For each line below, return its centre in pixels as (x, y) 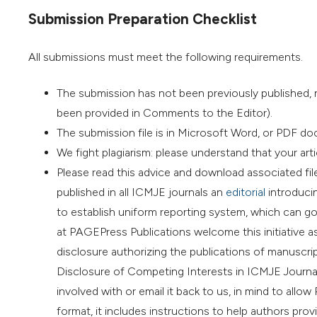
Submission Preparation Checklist (143, 19)
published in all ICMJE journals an (141, 192)
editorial (246, 192)
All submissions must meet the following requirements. (166, 57)
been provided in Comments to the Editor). (165, 113)
